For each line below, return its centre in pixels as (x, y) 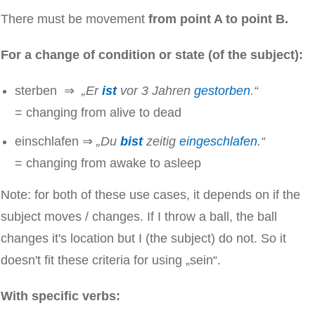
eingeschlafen (218, 142)
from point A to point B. (218, 19)
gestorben (222, 91)
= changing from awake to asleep (108, 163)
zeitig (161, 142)
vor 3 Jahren (157, 91)
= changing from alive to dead (98, 113)
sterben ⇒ (48, 91)
